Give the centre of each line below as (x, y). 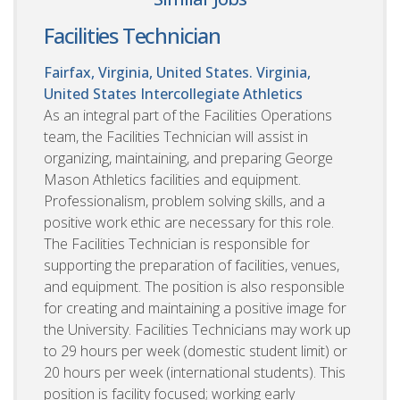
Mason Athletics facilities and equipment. (172, 180)
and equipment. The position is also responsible (194, 287)
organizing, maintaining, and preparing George (188, 158)
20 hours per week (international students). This (195, 373)
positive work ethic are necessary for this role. (189, 223)
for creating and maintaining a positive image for (195, 308)
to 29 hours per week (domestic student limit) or (196, 351)
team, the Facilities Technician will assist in (176, 137)
